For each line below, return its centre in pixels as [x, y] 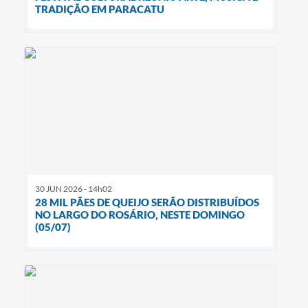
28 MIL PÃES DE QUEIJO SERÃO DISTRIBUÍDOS [147, 202]
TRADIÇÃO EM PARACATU [100, 9]
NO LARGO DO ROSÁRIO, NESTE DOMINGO [140, 214]
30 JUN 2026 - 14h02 [74, 188]
